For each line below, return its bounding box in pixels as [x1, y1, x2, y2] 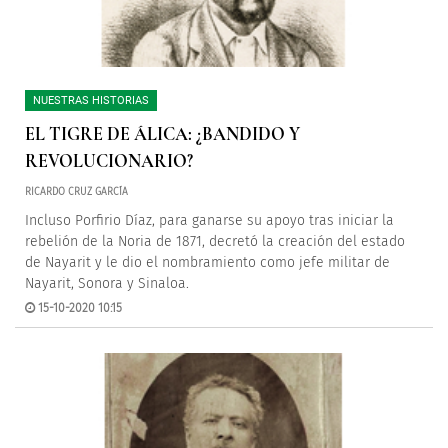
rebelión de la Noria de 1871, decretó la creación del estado [25, 233, 405, 250]
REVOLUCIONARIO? [25, 150, 193, 172]
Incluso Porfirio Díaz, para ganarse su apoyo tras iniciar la [25, 212, 394, 229]
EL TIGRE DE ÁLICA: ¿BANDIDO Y [25, 123, 300, 145]
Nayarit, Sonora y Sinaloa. [25, 275, 189, 292]
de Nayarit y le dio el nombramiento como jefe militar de [25, 254, 390, 271]
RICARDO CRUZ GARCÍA [25, 186, 128, 198]
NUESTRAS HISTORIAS [33, 94, 149, 107]
